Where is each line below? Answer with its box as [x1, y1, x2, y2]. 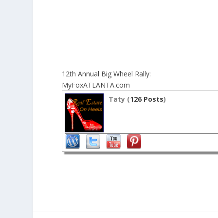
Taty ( [109, 94, 130, 104]
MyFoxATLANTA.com [62, 80, 130, 90]
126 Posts [130, 94, 164, 104]
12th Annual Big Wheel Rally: [62, 69, 151, 79]
